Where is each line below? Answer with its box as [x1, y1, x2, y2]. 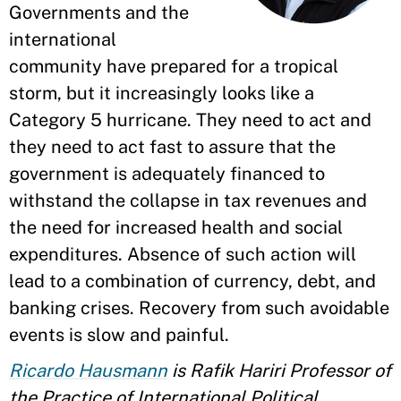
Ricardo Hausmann [9, 360, 167, 381]
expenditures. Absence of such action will [9, 243, 356, 265]
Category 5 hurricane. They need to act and [9, 109, 371, 131]
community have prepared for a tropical [9, 55, 338, 77]
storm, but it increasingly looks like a [9, 82, 314, 104]
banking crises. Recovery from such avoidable [9, 297, 389, 319]
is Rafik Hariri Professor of [167, 360, 391, 381]
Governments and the [9, 2, 189, 23]
